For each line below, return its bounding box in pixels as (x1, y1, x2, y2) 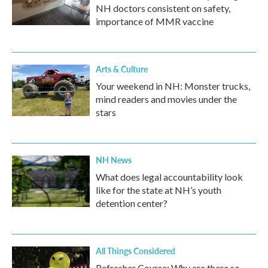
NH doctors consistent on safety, (96, 2, 230, 14)
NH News (96, 154, 132, 166)
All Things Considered (96, 245, 175, 257)
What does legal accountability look (96, 171, 243, 182)
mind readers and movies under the (96, 93, 237, 105)
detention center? (96, 197, 167, 209)
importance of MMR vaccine (96, 16, 214, 27)
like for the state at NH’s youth (96, 184, 221, 196)
